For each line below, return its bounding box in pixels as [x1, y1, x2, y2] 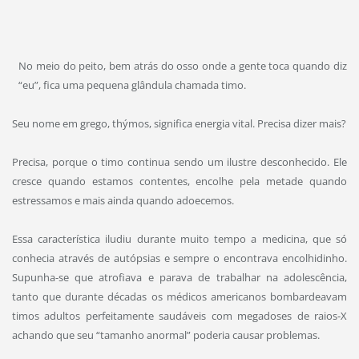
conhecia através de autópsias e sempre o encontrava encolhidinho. [11, 251, 348, 266]
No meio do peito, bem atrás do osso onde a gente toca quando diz [18, 58, 348, 73]
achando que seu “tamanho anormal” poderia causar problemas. [11, 328, 320, 343]
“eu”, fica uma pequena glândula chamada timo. [18, 77, 246, 92]
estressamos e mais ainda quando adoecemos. [11, 193, 234, 208]
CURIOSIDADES [186, 13, 249, 26]
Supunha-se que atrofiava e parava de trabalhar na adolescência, [11, 270, 348, 285]
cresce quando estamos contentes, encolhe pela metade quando [11, 174, 348, 189]
